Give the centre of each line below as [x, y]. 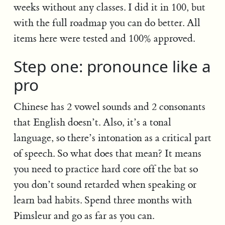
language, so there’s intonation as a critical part [112, 138]
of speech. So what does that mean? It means [107, 154]
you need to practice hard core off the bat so [105, 169]
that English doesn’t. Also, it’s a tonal [92, 123]
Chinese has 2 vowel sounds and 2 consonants [109, 107]
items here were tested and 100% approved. [104, 38]
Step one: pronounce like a [112, 66]
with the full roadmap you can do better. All [107, 23]
